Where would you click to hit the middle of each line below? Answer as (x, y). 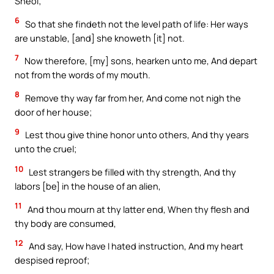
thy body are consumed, (65, 223)
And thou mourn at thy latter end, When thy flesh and (138, 209)
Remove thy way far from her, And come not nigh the (132, 98)
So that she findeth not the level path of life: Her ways (136, 24)
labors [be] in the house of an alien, (88, 186)
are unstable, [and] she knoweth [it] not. (100, 38)
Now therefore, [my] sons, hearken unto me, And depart (140, 61)
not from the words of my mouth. (83, 75)
